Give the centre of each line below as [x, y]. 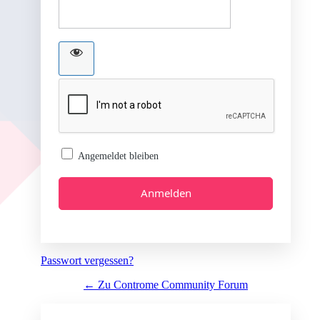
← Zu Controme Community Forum [166, 284]
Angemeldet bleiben [118, 156]
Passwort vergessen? [87, 260]
